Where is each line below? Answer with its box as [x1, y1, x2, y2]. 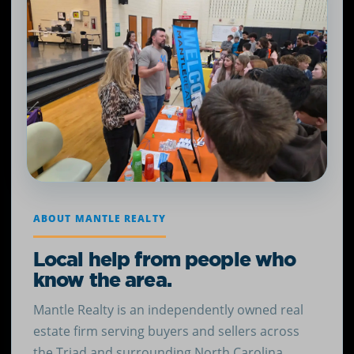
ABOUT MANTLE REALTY [32, 211, 166, 225]
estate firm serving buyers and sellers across [32, 322, 299, 340]
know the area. [32, 265, 171, 293]
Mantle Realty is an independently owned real [32, 300, 303, 318]
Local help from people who [32, 245, 296, 273]
